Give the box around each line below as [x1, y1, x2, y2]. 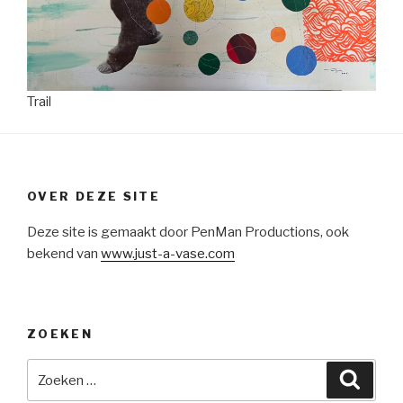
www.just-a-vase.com [101, 246, 235, 263]
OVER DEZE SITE [27, 188, 161, 203]
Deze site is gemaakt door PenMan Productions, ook [27, 224, 349, 241]
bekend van [27, 246, 101, 263]
